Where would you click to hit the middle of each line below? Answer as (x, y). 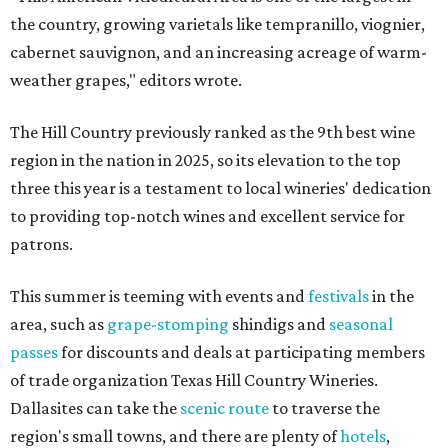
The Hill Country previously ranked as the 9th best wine (212, 132)
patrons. (41, 244)
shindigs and (279, 324)
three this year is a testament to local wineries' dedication (220, 188)
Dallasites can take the (95, 408)
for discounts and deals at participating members (241, 352)
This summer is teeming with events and (159, 296)
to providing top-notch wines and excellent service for (207, 216)
